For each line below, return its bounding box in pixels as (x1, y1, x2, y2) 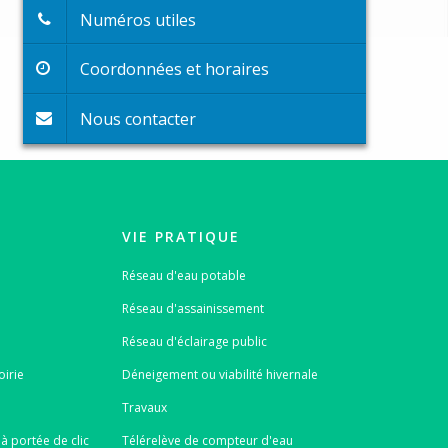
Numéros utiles (80, 8, 197, 31)
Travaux (121, 398, 167, 416)
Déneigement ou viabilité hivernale (121, 365, 318, 383)
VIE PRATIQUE (121, 226, 240, 246)
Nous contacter (80, 107, 197, 130)
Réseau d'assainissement (121, 299, 264, 317)
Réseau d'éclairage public (121, 332, 267, 350)
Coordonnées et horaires (80, 58, 270, 81)
